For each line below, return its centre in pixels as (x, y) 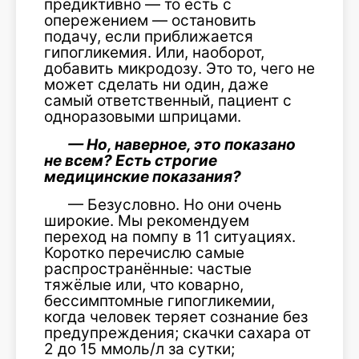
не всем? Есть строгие (131, 160)
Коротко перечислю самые (144, 252)
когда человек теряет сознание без (176, 317)
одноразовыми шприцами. (143, 116)
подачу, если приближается (149, 36)
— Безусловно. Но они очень (175, 204)
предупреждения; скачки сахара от (177, 333)
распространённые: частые (148, 268)
